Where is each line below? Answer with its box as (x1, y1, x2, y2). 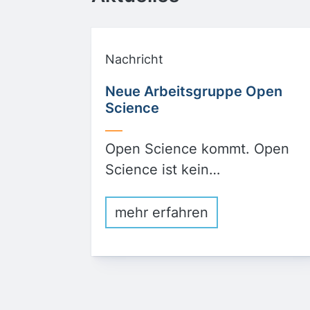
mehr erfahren (115, 204, 208, 221)
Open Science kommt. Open (105, 140, 289, 157)
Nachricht (105, 52, 163, 66)
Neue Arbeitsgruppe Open (105, 83, 282, 100)
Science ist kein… (105, 161, 220, 178)
